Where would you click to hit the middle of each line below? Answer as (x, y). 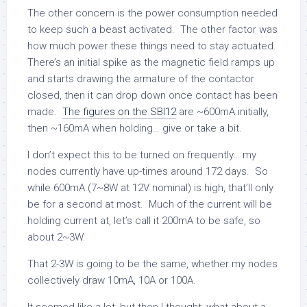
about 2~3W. (57, 237)
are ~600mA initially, (222, 111)
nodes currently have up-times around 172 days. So (148, 171)
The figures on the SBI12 (119, 111)
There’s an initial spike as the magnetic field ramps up (151, 62)
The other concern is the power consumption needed (152, 13)
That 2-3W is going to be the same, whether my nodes (152, 263)
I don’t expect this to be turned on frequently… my (142, 155)
